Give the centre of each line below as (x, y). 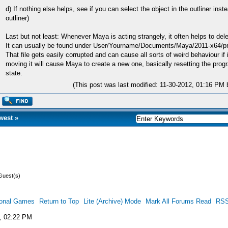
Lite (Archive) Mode (112, 201)
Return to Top (59, 201)
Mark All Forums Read (178, 201)
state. (14, 73)
